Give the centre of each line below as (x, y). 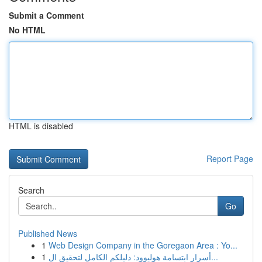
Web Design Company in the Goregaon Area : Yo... (143, 245)
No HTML (27, 30)
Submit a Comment (46, 15)
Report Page (230, 158)
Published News (48, 233)
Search (31, 190)
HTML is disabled (41, 126)
